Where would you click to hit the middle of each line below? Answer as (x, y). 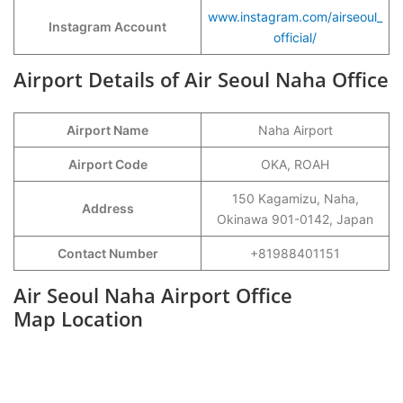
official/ (295, 37)
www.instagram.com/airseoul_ (295, 17)
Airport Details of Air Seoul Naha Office (201, 79)
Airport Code (107, 164)
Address (107, 208)
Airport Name (107, 130)
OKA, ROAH (295, 164)
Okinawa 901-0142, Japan (295, 219)
